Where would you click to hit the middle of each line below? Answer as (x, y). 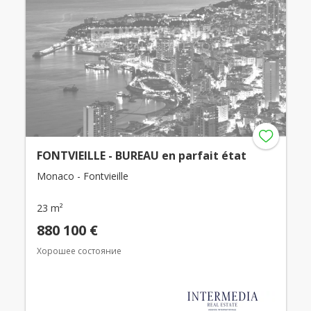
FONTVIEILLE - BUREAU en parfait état (141, 156)
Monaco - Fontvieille (82, 176)
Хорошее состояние (79, 251)
